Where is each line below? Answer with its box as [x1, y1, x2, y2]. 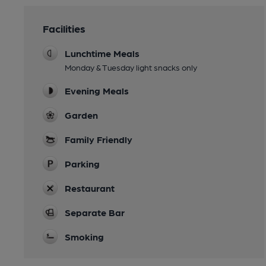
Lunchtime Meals [65, 47, 140, 59]
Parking [65, 157, 100, 169]
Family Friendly [65, 133, 132, 145]
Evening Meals [65, 84, 129, 96]
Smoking [65, 230, 104, 242]
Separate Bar [65, 206, 125, 218]
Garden [65, 109, 98, 121]
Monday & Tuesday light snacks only [65, 62, 197, 72]
